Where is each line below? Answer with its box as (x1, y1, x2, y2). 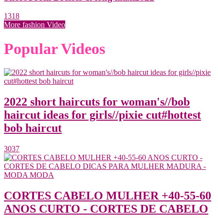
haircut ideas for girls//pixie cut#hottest (4, 109, 201, 121)
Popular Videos (4, 39, 105, 57)
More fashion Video (4, 20, 65, 29)
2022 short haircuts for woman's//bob (4, 95, 190, 108)
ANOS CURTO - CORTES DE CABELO (4, 202, 208, 215)
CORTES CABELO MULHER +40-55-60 (4, 189, 211, 202)
